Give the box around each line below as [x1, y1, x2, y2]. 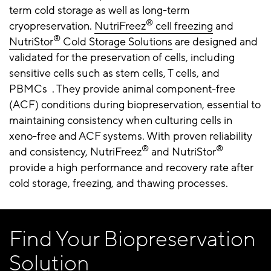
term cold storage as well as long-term [9, 2, 190, 18]
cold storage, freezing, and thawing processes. [9, 175, 228, 191]
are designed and [172, 34, 258, 49]
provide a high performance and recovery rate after [9, 160, 253, 175]
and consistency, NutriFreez [9, 144, 142, 159]
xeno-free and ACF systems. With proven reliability [9, 128, 252, 143]
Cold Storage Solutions [60, 34, 172, 49]
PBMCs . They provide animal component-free [9, 81, 235, 96]
